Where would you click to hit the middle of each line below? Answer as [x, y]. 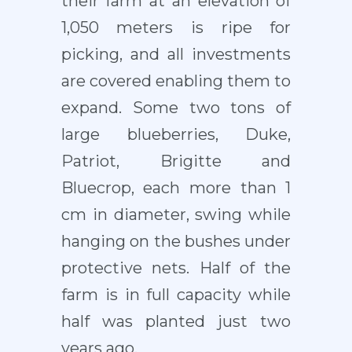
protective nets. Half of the [176, 268]
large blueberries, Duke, [176, 135]
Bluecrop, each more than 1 [176, 188]
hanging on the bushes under [176, 242]
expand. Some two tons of [176, 108]
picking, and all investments [176, 55]
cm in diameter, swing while [176, 215]
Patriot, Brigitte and [176, 161]
